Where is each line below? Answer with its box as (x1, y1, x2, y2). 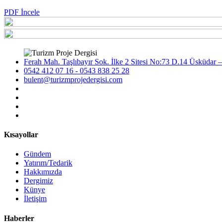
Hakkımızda (24, 167, 62, 176)
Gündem (24, 150, 51, 159)
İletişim (24, 194, 47, 203)
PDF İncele (4, 7, 40, 16)
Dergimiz (24, 176, 53, 185)
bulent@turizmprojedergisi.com (24, 75, 122, 84)
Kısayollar (4, 130, 38, 139)
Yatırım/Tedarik (24, 159, 72, 167)
